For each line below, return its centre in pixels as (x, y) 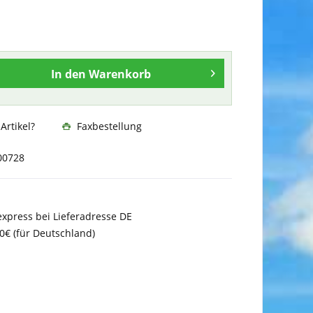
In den (68, 74)
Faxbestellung (108, 126)
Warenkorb (119, 74)
